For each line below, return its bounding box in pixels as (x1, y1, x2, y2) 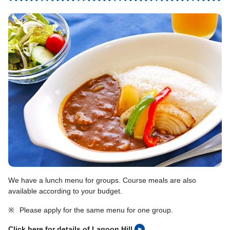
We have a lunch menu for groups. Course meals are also (8, 176, 196, 184)
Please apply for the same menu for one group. (20, 205, 173, 214)
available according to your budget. (8, 186, 122, 195)
